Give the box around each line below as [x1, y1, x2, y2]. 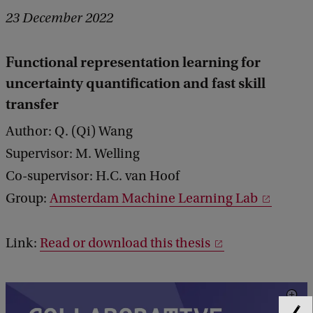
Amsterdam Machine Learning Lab [50, 191, 258, 207]
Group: [6, 191, 50, 207]
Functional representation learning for [6, 53, 261, 72]
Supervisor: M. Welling [6, 146, 140, 162]
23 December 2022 [6, 10, 113, 27]
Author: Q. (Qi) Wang [6, 124, 133, 140]
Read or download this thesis [40, 235, 210, 252]
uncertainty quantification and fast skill [6, 74, 265, 93]
